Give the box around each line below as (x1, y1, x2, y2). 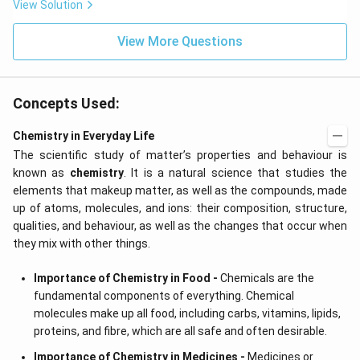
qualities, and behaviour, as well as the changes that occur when (13, 219, 347, 232)
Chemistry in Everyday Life (13, 129, 154, 142)
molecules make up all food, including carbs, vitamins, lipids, (33, 307, 341, 320)
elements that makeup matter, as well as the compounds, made (13, 184, 347, 197)
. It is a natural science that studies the (123, 166, 348, 179)
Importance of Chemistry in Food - (33, 272, 218, 284)
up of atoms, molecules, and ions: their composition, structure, (13, 202, 347, 215)
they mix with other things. (13, 237, 150, 250)
